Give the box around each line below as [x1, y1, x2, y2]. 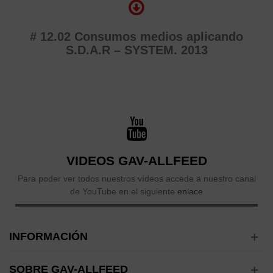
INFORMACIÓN [9, 230, 88, 243]
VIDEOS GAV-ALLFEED [66, 154, 207, 168]
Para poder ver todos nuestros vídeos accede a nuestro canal [17, 174, 256, 183]
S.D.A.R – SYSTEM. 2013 [65, 43, 208, 57]
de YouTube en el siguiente [70, 186, 177, 196]
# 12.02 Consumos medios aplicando [30, 30, 243, 43]
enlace [177, 186, 203, 196]
